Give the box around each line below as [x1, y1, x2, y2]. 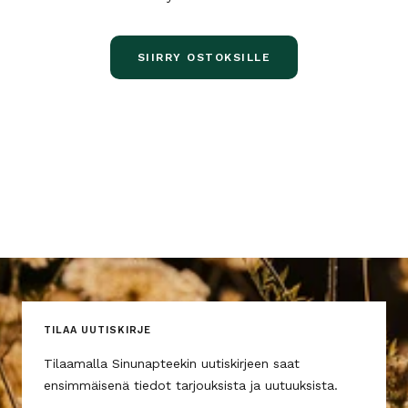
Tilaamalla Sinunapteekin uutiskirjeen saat [44, 356, 300, 371]
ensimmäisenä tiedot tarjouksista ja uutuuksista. [44, 378, 338, 393]
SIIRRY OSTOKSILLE [137, 51, 271, 64]
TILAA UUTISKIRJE [44, 324, 151, 336]
